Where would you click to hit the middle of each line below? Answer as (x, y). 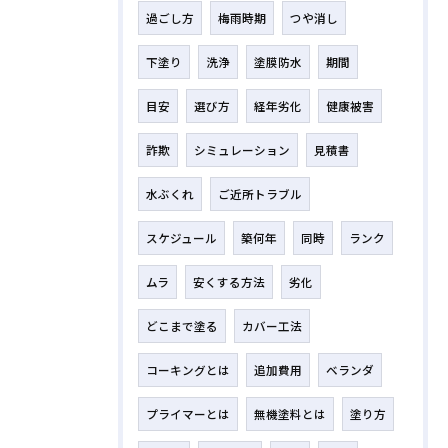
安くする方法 (229, 281)
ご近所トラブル (260, 193)
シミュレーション (242, 149)
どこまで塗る (182, 325)
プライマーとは (188, 413)
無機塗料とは (290, 413)
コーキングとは (188, 369)
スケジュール (181, 237)
